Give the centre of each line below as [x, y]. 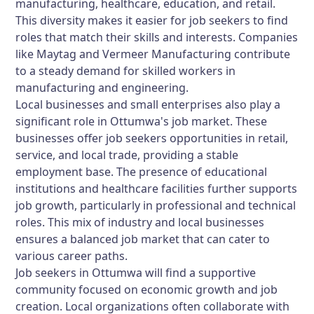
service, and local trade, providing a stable [127, 155]
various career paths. [72, 256]
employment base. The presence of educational [142, 172]
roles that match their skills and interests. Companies [157, 37]
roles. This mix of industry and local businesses [140, 222]
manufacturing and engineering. [102, 88]
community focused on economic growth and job [147, 289]
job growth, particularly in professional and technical [156, 205]
